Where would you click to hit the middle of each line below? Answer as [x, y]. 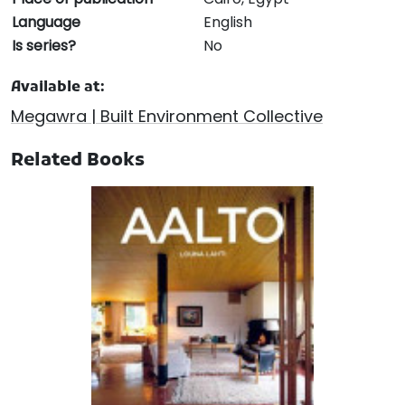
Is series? [44, 46]
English [228, 23]
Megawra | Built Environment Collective [167, 117]
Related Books [78, 161]
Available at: [58, 88]
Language [46, 23]
